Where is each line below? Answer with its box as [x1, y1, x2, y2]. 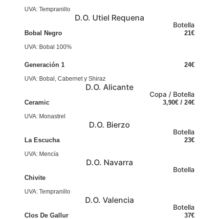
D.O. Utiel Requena [75, 13, 144, 22]
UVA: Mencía [24, 151, 59, 157]
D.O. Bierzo [89, 120, 130, 130]
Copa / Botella [150, 90, 195, 98]
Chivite [24, 174, 45, 181]
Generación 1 [24, 61, 65, 68]
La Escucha [24, 136, 60, 144]
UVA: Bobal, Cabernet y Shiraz [24, 75, 106, 82]
